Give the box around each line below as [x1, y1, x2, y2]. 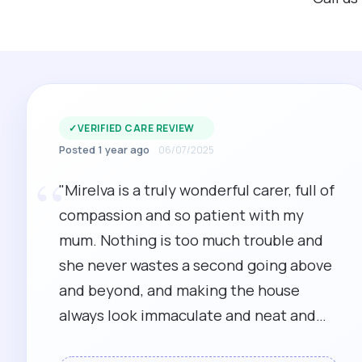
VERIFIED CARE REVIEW [77, 121, 195, 135]
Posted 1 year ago [59, 142, 149, 157]
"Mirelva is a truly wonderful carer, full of [59, 179, 335, 200]
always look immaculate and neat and [59, 305, 316, 326]
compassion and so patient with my [59, 204, 304, 225]
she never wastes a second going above [59, 255, 332, 276]
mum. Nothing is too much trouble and [59, 229, 323, 250]
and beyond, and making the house [59, 280, 300, 301]
